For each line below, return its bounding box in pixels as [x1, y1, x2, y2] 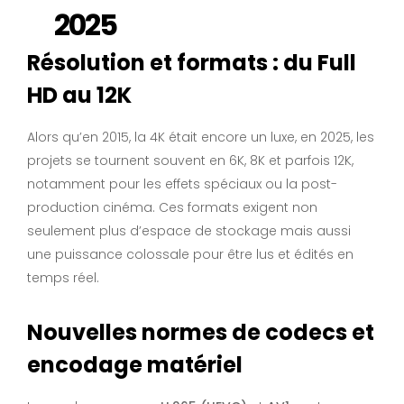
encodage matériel [27, 350, 243, 381]
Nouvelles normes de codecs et [27, 317, 374, 348]
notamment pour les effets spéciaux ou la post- [27, 175, 337, 194]
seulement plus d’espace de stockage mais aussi [27, 222, 351, 241]
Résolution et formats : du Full [27, 48, 356, 78]
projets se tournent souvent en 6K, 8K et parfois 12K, [27, 151, 353, 170]
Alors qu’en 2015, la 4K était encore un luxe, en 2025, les [27, 128, 374, 147]
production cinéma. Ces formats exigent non [27, 198, 317, 217]
